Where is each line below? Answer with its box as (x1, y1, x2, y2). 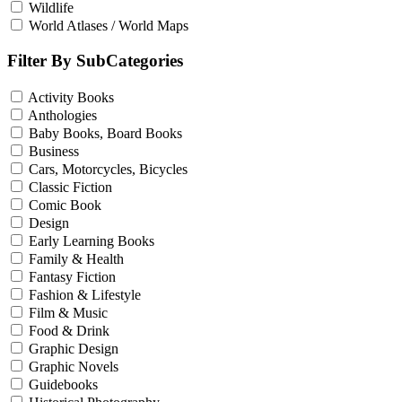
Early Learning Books (29, 232, 154, 249)
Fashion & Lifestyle (29, 286, 141, 302)
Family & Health (29, 250, 124, 267)
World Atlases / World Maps (29, 18, 188, 34)
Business (29, 143, 79, 159)
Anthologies (28, 107, 97, 123)
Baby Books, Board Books (29, 125, 182, 141)
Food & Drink (29, 322, 109, 338)
